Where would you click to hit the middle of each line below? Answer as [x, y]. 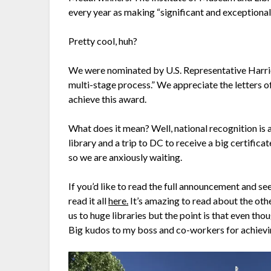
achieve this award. [108, 99]
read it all [89, 200]
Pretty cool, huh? [103, 41]
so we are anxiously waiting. [126, 157]
